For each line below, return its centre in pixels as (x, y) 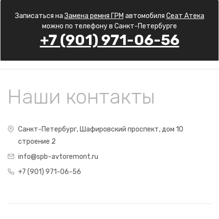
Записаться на (40, 16)
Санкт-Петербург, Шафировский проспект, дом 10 (101, 129)
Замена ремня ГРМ (94, 16)
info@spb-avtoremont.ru (58, 157)
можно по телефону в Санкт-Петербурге (109, 26)
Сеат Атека (185, 16)
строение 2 (37, 142)
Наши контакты (81, 97)
